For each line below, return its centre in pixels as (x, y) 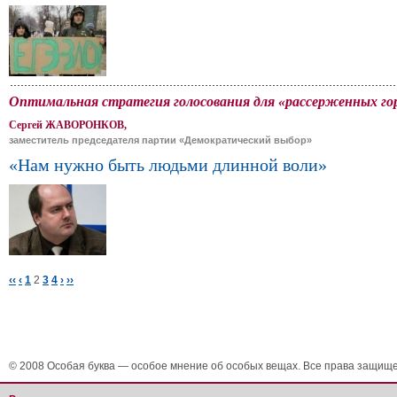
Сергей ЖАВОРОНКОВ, (68, 125)
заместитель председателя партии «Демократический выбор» (160, 140)
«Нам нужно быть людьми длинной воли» (168, 165)
